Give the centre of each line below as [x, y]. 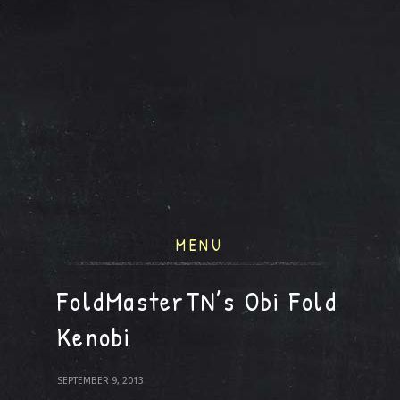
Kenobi [95, 337]
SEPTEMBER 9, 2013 [100, 381]
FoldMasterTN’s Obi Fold [197, 301]
